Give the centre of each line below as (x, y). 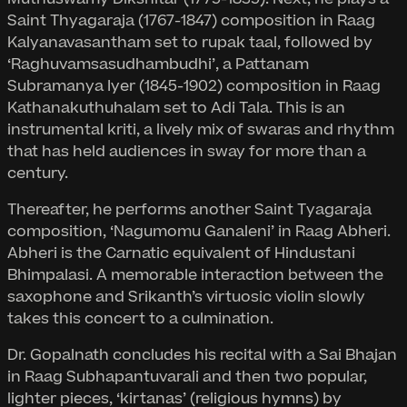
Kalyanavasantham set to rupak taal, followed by (190, 42)
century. (38, 173)
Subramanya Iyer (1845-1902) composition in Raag (194, 86)
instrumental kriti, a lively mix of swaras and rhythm (201, 129)
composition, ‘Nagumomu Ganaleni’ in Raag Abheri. (199, 231)
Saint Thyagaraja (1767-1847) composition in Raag (191, 20)
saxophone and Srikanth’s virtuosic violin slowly (186, 297)
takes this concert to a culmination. (140, 318)
